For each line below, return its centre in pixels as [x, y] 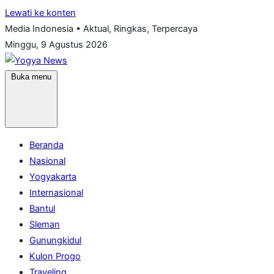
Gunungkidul [55, 240]
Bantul [42, 208]
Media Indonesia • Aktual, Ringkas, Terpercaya [101, 29]
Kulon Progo [55, 256]
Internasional [56, 192]
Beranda [46, 145]
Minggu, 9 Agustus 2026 [56, 45]
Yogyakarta [53, 176]
